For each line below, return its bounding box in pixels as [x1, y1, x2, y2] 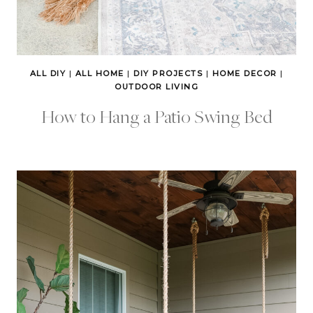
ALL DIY [29, 68, 66, 79]
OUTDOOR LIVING [115, 82, 198, 92]
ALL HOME [75, 68, 124, 79]
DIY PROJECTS [133, 68, 203, 79]
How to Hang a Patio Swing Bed [41, 104, 272, 129]
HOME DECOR [212, 68, 277, 79]
